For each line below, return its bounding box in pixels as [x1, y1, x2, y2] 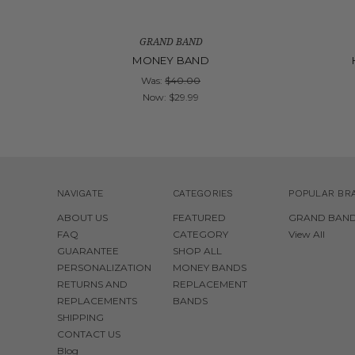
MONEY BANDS [173, 261, 247, 274]
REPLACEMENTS [57, 295, 137, 307]
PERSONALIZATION [57, 261, 151, 274]
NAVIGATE [57, 188, 103, 200]
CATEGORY [173, 228, 229, 241]
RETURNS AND [57, 278, 128, 291]
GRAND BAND [139, 35, 203, 49]
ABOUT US [57, 212, 108, 224]
